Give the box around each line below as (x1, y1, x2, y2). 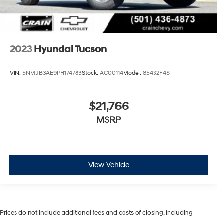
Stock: (82, 69, 100, 77)
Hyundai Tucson (34, 43, 107, 55)
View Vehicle (88, 160, 129, 170)
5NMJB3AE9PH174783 (22, 69, 82, 77)
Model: (123, 69, 143, 77)
